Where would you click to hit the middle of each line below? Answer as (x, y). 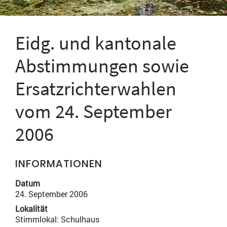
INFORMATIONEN (59, 164)
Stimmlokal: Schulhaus (57, 219)
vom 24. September (93, 111)
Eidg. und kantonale (96, 43)
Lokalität (31, 209)
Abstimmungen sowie (102, 66)
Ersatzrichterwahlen (96, 88)
